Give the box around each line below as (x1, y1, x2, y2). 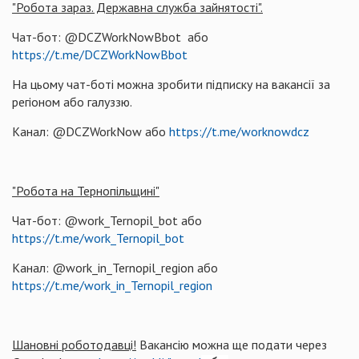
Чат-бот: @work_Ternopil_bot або (12, 212, 202, 228)
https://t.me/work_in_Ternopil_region (12, 277, 212, 293)
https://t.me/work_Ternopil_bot (12, 230, 184, 246)
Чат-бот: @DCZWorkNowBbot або (12, 29, 208, 45)
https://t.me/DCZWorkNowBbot (12, 46, 188, 63)
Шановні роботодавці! (12, 337, 136, 353)
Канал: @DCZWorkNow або (12, 123, 169, 139)
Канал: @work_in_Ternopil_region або (12, 260, 218, 276)
